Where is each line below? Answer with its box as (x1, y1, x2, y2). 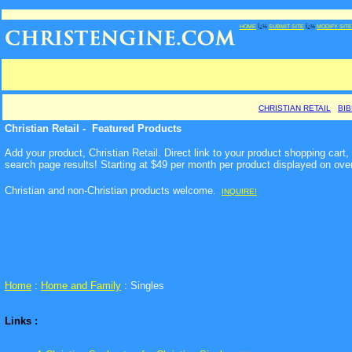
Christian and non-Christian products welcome (5, 185, 213, 196)
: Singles (121, 280, 164, 291)
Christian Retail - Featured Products (5, 123, 181, 134)
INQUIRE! (222, 187, 257, 196)
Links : (5, 315, 38, 327)
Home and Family (41, 280, 121, 291)
